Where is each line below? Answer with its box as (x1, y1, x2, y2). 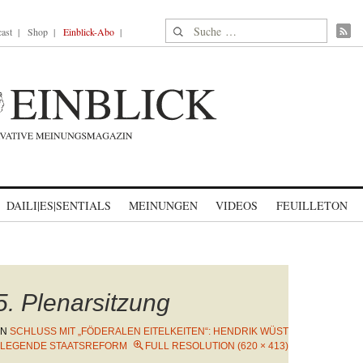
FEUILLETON (275, 198, 348, 213)
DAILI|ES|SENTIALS (6, 198, 111, 213)
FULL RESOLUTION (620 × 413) (145, 340, 288, 352)
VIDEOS (216, 198, 258, 213)
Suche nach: (165, 19, 228, 36)
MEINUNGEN (129, 198, 198, 213)
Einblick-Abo (63, 25, 114, 38)
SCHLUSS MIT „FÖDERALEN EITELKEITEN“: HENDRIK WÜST (10, 326, 288, 337)
